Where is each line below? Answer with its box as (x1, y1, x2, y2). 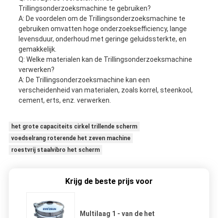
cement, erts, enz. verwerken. (18, 96, 111, 105)
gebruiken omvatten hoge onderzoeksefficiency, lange (18, 25, 187, 33)
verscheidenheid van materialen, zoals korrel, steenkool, (18, 86, 193, 94)
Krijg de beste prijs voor (65, 176, 153, 186)
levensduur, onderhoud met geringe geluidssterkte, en (18, 35, 186, 43)
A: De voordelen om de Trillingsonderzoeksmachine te (18, 15, 185, 23)
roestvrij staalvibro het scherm (11, 146, 100, 154)
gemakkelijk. (18, 45, 56, 54)
